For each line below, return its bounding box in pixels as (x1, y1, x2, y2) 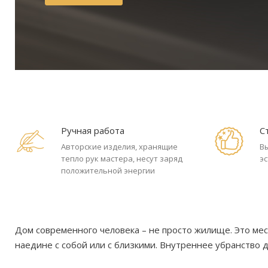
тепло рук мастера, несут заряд (60, 153, 182, 164)
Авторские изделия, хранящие (60, 141, 178, 152)
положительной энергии (60, 165, 155, 176)
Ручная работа (60, 124, 124, 136)
